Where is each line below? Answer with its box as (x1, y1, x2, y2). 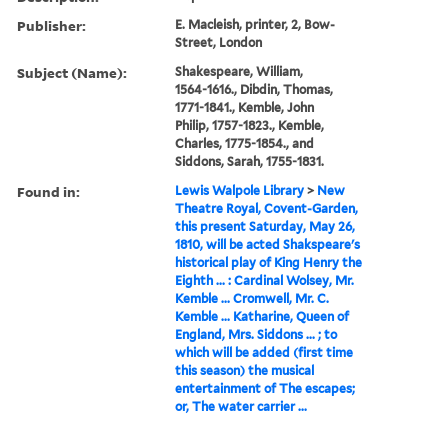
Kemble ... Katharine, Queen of (175, 308, 350, 324)
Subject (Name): (17, 62, 127, 82)
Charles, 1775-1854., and (175, 135, 315, 151)
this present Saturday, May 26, (175, 218, 356, 234)
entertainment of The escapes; (175, 380, 356, 396)
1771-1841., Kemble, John (175, 99, 315, 115)
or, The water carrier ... (175, 398, 308, 414)
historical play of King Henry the (175, 254, 363, 270)
